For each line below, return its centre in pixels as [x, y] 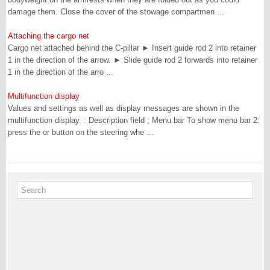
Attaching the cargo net [49, 36]
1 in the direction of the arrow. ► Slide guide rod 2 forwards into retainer [133, 60]
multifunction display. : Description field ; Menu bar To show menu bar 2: [134, 120]
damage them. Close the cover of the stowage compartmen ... [116, 12]
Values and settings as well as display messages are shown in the [124, 108]
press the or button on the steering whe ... [81, 132]
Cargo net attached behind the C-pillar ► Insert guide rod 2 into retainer [132, 48]
